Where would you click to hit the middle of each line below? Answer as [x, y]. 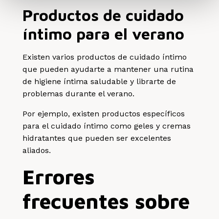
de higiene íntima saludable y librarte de [99, 81]
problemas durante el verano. [79, 93]
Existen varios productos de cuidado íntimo [105, 57]
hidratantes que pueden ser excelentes [97, 138]
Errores [59, 176]
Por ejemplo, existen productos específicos [104, 113]
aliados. [37, 150]
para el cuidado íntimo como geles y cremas [107, 126]
